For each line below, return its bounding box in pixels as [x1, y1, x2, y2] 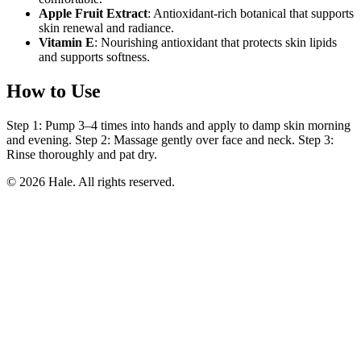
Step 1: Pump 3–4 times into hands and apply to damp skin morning [6, 118, 351, 132]
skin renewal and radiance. [39, 20, 174, 35]
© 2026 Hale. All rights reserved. [6, 174, 175, 189]
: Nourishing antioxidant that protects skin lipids [94, 35, 337, 49]
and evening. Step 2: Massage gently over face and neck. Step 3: [6, 132, 334, 147]
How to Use [6, 80, 101, 102]
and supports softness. [39, 49, 150, 64]
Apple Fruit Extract [39, 6, 147, 20]
